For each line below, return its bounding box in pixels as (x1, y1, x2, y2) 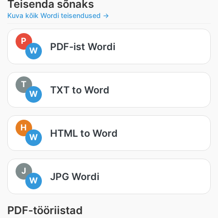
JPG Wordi (50, 170, 99, 182)
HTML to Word (50, 127, 118, 139)
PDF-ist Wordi (50, 40, 115, 53)
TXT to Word (50, 84, 109, 96)
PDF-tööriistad (7, 204, 83, 217)
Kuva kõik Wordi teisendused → (7, 11, 109, 19)
